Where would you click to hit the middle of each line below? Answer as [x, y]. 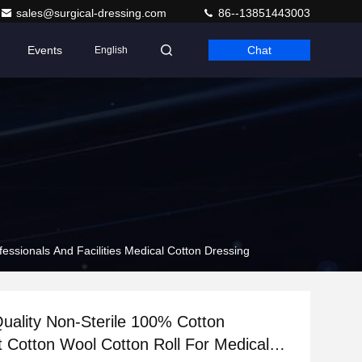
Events [45, 50]
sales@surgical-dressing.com [93, 13]
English [111, 50]
